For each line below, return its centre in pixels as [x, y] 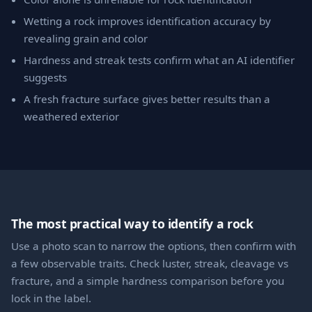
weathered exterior [72, 117]
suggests [46, 78]
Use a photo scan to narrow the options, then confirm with [154, 245]
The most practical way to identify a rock [132, 223]
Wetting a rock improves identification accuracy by [148, 21]
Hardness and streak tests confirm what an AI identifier [159, 60]
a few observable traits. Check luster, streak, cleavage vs [150, 263]
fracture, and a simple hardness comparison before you [148, 280]
